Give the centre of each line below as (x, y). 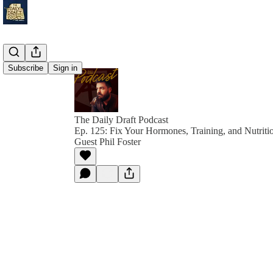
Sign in (65, 68)
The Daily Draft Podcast (121, 120)
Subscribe (26, 68)
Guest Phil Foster (108, 142)
